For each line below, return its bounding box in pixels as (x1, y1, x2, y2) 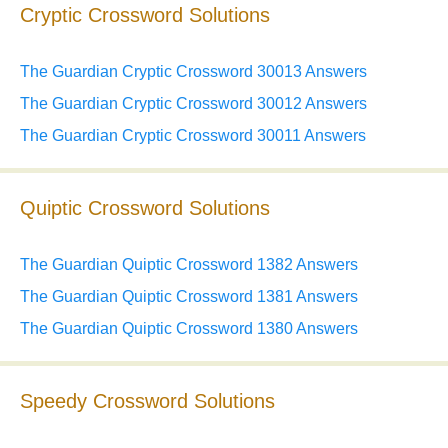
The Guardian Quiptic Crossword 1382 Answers (20, 256, 358, 274)
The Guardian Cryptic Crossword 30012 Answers (20, 95, 367, 113)
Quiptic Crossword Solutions (20, 197, 270, 220)
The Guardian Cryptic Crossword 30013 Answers (20, 63, 367, 81)
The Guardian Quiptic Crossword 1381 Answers (20, 288, 358, 306)
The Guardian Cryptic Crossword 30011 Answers (20, 127, 366, 145)
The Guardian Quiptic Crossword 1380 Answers (20, 320, 358, 338)
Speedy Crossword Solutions (20, 390, 275, 413)
